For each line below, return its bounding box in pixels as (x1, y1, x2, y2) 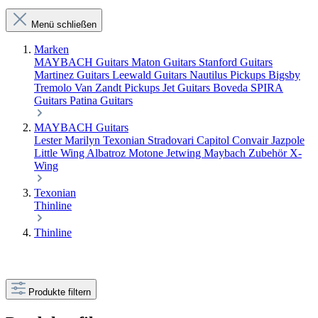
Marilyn (65, 134, 103, 146)
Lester (34, 134, 65, 146)
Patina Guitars (70, 94, 133, 106)
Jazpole (271, 134, 305, 146)
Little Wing (34, 147, 87, 159)
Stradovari (148, 134, 197, 146)
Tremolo (34, 82, 75, 94)
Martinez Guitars (34, 69, 112, 81)
